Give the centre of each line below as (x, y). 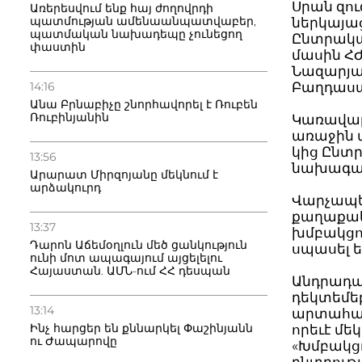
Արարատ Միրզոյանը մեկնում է (124, 175)
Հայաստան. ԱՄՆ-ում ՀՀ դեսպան (130, 271)
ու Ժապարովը (74, 341)
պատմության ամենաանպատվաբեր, (143, 21)
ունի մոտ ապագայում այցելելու (126, 258)
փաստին (58, 47)
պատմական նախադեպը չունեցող (136, 34)
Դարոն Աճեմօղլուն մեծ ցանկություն (139, 245)
